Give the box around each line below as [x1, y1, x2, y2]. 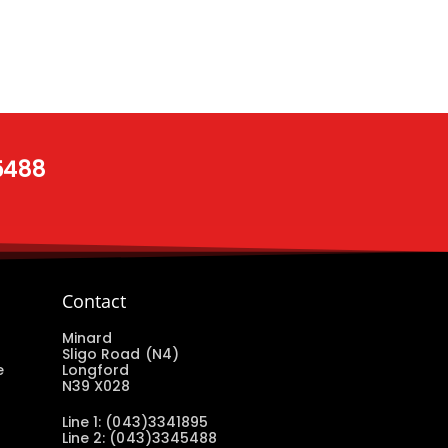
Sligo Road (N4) [61, 344, 180, 365]
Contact [61, 289, 126, 314]
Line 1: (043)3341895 [61, 412, 209, 433]
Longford [61, 360, 130, 381]
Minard [61, 328, 113, 349]
